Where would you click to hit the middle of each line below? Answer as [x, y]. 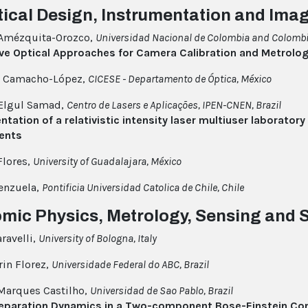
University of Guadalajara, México [107, 162]
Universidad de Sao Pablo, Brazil [162, 291]
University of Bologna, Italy [98, 239]
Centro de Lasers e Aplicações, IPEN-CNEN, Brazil [174, 105]
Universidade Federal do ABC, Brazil [130, 265]
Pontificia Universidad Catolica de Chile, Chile [143, 188]
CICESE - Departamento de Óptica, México [180, 79]
